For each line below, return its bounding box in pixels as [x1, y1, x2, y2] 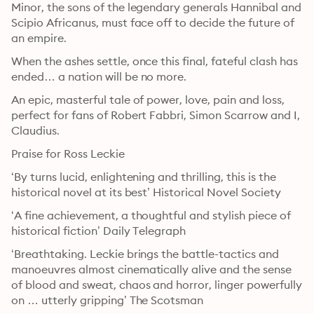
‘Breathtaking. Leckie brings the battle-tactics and [11, 247, 279, 261]
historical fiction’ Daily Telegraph [11, 224, 186, 238]
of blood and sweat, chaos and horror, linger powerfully [11, 278, 302, 292]
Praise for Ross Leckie [11, 146, 125, 161]
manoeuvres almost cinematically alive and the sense [11, 262, 292, 276]
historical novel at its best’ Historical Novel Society [11, 185, 281, 199]
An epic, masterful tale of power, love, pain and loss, [11, 93, 285, 107]
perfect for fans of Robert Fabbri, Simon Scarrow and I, [11, 108, 300, 122]
